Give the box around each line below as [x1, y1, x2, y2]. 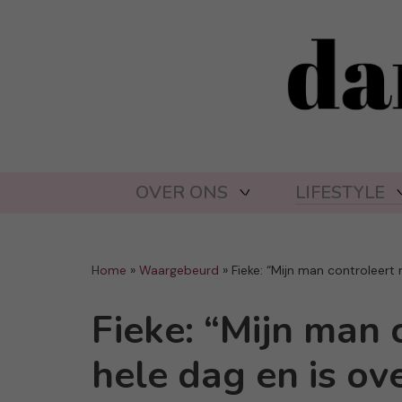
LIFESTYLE [294, 180, 385, 205]
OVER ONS [135, 180, 228, 205]
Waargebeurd [139, 262, 219, 279]
